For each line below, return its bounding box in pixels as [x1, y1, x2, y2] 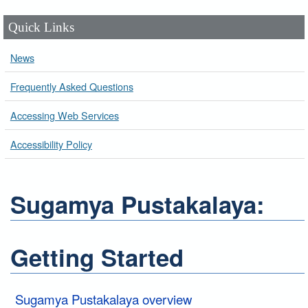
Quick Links [8, 20, 75, 35]
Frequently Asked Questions [10, 78, 133, 93]
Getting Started [10, 239, 184, 274]
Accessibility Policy [10, 136, 92, 151]
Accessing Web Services [10, 107, 119, 122]
